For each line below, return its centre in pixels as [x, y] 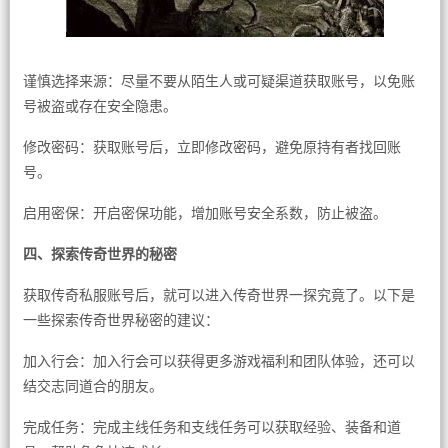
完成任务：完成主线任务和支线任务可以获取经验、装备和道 [211, 427]
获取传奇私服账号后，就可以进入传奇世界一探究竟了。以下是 [218, 295]
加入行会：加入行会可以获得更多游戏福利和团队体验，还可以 [218, 361]
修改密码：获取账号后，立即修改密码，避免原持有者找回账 [211, 147]
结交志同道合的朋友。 [92, 386]
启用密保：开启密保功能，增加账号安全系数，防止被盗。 [204, 213]
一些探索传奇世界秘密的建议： [120, 320]
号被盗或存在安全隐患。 [99, 106]
